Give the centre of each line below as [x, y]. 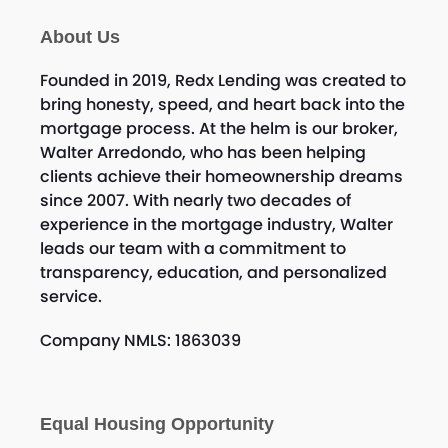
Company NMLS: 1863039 [140, 340]
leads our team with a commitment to [192, 248]
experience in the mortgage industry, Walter [216, 224]
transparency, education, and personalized [213, 272]
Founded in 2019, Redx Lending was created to [222, 80]
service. [70, 296]
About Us [79, 36]
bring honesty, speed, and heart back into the [222, 104]
